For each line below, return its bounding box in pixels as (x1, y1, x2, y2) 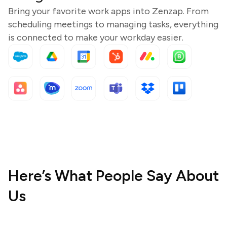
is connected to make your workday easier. (8, 31, 183, 43)
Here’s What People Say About (8, 166, 219, 185)
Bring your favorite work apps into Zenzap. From (8, 5, 209, 17)
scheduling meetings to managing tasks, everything (8, 18, 218, 30)
